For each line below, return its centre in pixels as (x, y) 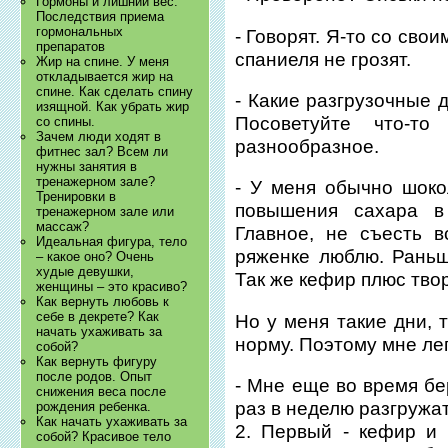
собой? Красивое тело (104, 437)
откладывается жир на (105, 77)
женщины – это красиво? (112, 287)
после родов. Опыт (94, 377)
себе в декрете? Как (98, 317)
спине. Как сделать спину (115, 92)
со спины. (66, 122)
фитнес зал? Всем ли (102, 152)
